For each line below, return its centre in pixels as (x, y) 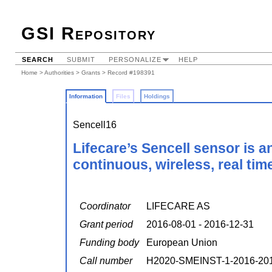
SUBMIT (81, 59)
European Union (182, 243)
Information (86, 96)
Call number (106, 261)
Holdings (157, 96)
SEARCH (38, 59)
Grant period (106, 225)
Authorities (59, 73)
